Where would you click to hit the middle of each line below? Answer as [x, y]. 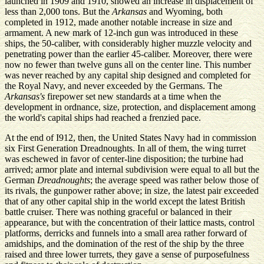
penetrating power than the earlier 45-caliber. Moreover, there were [128, 54]
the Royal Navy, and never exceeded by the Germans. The [113, 86]
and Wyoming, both [185, 11]
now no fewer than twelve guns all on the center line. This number [128, 65]
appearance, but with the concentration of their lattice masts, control [130, 222]
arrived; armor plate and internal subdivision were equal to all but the [132, 169]
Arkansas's [25, 96]
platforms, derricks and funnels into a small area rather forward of [126, 233]
